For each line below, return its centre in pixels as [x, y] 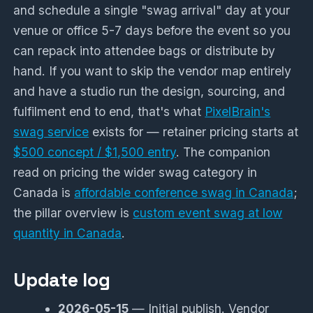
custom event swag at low [208, 212]
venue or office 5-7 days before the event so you [152, 30]
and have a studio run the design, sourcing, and [150, 91]
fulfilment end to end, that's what [109, 111]
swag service [51, 131]
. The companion [224, 152]
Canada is [44, 192]
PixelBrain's [238, 111]
